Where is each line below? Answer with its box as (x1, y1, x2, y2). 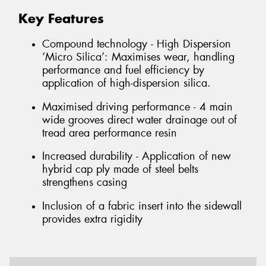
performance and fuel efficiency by (42, 62, 204, 77)
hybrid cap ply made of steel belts (42, 162, 198, 177)
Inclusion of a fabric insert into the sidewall (42, 198, 242, 213)
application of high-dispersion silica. (42, 75, 211, 90)
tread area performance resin (42, 125, 177, 140)
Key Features (18, 10, 104, 27)
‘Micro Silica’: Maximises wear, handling (42, 49, 235, 64)
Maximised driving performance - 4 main (42, 99, 233, 114)
